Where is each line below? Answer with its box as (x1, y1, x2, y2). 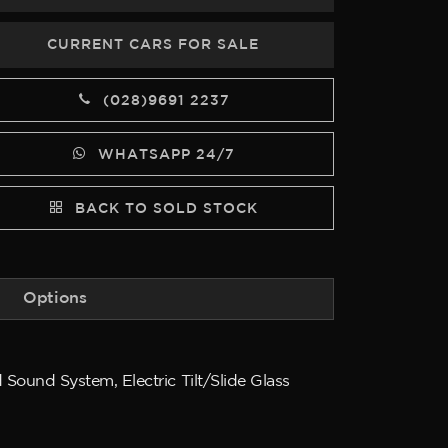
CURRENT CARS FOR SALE (47, 39, 260, 51)
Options (23, 291, 87, 306)
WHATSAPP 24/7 (92, 149, 235, 161)
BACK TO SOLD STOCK (69, 203, 258, 215)
